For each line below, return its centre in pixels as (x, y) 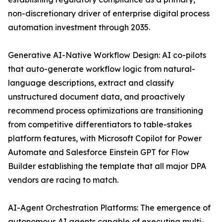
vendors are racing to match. (63, 180)
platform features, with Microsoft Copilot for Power (105, 139)
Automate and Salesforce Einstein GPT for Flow (99, 152)
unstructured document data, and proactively (96, 97)
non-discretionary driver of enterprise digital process (109, 14)
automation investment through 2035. (79, 28)
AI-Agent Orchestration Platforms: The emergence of (109, 208)
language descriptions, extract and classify (91, 83)
